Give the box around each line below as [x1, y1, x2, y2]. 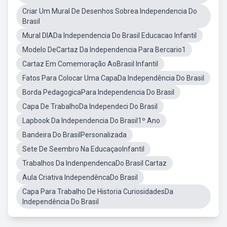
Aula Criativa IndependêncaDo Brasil [22, 173, 138, 181]
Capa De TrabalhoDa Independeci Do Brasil [22, 102, 158, 110]
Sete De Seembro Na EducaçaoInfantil [22, 145, 144, 153]
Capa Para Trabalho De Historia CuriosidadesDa [22, 187, 173, 196]
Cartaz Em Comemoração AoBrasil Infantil [22, 60, 158, 68]
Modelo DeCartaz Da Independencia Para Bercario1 [22, 46, 186, 54]
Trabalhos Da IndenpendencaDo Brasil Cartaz [22, 159, 167, 167]
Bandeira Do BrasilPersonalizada [22, 131, 127, 139]
